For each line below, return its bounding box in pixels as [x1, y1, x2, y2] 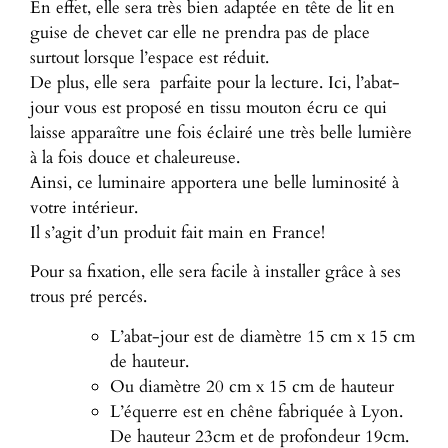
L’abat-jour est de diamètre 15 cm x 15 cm [110, 324, 415, 348]
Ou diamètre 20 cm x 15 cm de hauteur [110, 374, 394, 398]
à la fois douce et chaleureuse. [30, 146, 240, 170]
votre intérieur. [30, 196, 138, 220]
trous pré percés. [30, 285, 147, 309]
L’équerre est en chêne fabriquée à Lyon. [110, 399, 403, 423]
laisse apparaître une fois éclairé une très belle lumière [30, 121, 412, 145]
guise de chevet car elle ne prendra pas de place [30, 21, 370, 45]
